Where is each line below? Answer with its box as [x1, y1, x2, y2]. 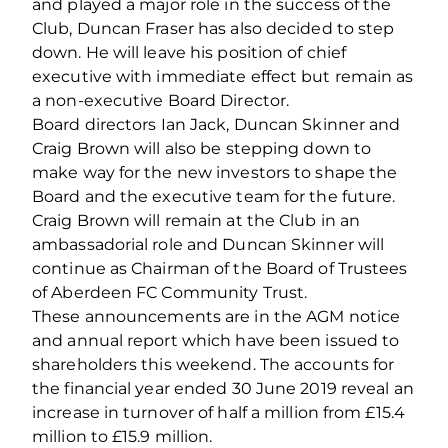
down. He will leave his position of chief [32, 42, 347, 62]
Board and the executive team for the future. [32, 186, 396, 206]
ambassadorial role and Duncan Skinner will [32, 234, 385, 254]
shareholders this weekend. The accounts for [32, 354, 395, 374]
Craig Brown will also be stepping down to [32, 138, 372, 158]
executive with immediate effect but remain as [32, 66, 414, 86]
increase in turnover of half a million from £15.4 [32, 402, 405, 422]
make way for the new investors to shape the [32, 162, 398, 182]
